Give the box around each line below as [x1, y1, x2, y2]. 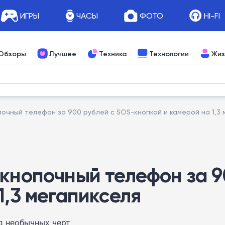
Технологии [149, 49, 189, 58]
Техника [99, 49, 127, 58]
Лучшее [49, 49, 76, 58]
